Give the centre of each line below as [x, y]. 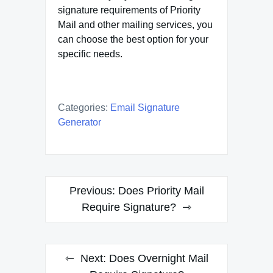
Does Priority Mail [161, 191]
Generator [80, 122]
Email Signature [145, 108]
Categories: [83, 108]
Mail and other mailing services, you [135, 25]
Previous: [92, 191]
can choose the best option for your [133, 40]
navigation [81, 208]
